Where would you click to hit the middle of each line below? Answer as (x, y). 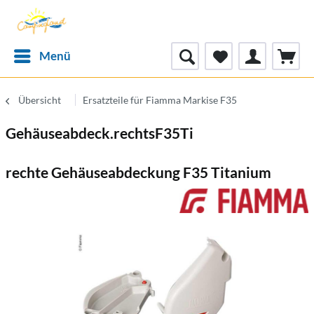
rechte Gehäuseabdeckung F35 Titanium (138, 172)
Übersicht (40, 100)
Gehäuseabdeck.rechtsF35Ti (100, 133)
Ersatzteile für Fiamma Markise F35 (160, 100)
